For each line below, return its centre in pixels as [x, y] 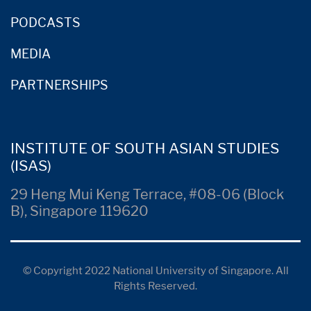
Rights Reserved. [155, 286]
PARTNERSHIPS [59, 85]
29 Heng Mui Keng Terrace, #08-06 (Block [147, 195]
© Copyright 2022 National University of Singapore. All [155, 271]
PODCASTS [45, 23]
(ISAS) [31, 166]
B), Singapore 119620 [79, 211]
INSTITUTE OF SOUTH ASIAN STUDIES [145, 149]
